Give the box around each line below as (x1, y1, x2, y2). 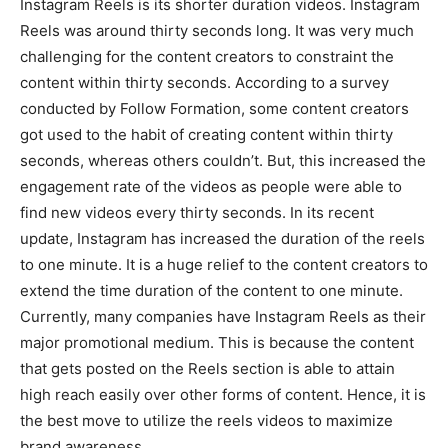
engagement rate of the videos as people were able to (20, 177, 402, 196)
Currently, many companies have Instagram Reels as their (20, 307, 426, 326)
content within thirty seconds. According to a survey (20, 73, 389, 92)
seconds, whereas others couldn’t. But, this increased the (20, 151, 426, 170)
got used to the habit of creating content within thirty (20, 125, 393, 144)
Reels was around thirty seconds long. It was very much (20, 21, 414, 40)
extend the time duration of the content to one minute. (20, 281, 403, 300)
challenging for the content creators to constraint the (20, 47, 394, 66)
